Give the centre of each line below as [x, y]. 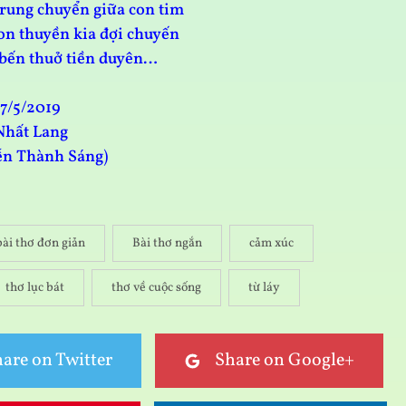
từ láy [264, 288]
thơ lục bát [35, 288]
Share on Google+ [285, 361]
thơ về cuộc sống [156, 288]
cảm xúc [271, 244]
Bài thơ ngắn [167, 244]
